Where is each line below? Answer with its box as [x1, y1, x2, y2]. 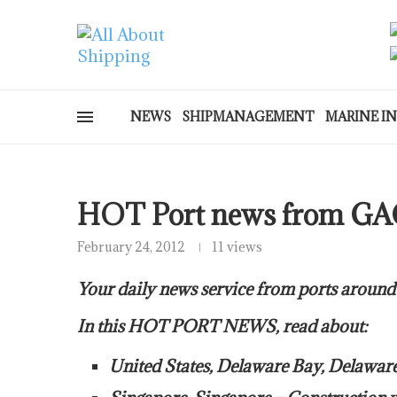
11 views [212, 238, 262, 255]
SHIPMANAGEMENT [182, 108, 315, 125]
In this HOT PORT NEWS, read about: [77, 315, 368, 337]
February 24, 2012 [77, 238, 185, 255]
